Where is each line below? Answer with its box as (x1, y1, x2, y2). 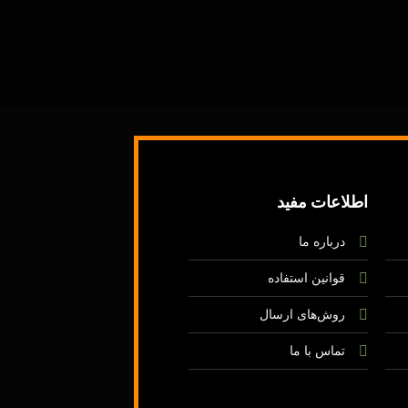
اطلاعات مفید (276, 194, 368, 211)
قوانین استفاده (267, 270, 345, 285)
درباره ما (298, 234, 345, 249)
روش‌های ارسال (259, 307, 345, 321)
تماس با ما (289, 343, 345, 358)
